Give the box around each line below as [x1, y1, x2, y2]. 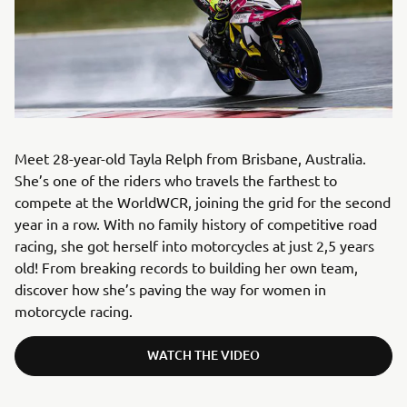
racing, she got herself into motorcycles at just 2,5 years [15, 235, 374, 254]
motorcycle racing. [15, 301, 133, 320]
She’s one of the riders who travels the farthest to [15, 170, 337, 189]
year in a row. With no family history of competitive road [15, 213, 377, 233]
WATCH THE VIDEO [147, 345, 260, 363]
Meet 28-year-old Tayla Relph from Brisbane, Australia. [15, 148, 366, 167]
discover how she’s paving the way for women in [15, 279, 326, 298]
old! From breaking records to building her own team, [15, 257, 358, 276]
